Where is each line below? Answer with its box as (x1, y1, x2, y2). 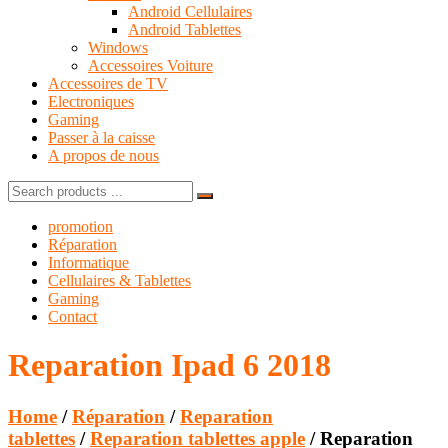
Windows (88, 38, 148, 56)
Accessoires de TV (48, 74, 168, 92)
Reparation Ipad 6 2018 (8, 347, 331, 384)
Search (7, 179, 50, 197)
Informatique (48, 253, 129, 271)
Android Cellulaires (128, 2, 252, 20)
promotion (48, 217, 113, 235)
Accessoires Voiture (88, 56, 213, 74)
